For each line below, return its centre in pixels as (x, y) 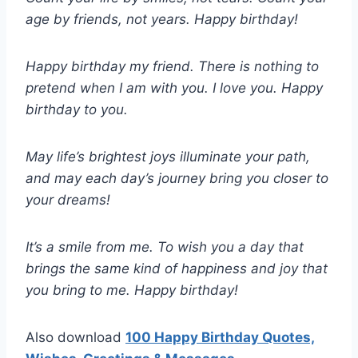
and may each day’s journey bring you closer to (177, 179)
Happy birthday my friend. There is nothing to (172, 67)
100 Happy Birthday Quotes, (220, 338)
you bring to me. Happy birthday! (132, 290)
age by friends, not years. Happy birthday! (162, 20)
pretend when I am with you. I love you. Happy (174, 88)
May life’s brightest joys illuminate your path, (168, 157)
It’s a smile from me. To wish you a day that (165, 247)
